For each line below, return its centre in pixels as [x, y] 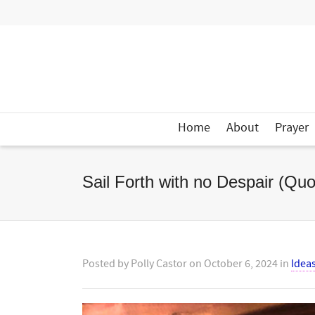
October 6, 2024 [241, 264]
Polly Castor [159, 264]
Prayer [292, 128]
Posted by [107, 264]
